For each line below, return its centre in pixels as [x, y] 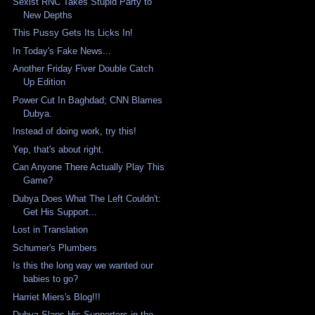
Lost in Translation [51, 230]
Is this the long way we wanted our [83, 266]
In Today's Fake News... [62, 51]
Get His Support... [60, 212]
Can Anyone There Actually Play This [89, 167]
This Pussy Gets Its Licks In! [73, 33]
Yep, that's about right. [59, 149]
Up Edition [45, 82]
